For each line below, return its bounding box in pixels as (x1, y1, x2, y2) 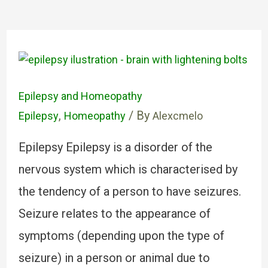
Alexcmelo (152, 109, 203, 122)
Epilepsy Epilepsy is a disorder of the (18, 140, 212, 154)
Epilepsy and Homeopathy (18, 90, 142, 102)
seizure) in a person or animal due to (18, 251, 210, 265)
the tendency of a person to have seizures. (18, 184, 241, 199)
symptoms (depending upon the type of (18, 229, 224, 243)
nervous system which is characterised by (18, 162, 237, 176)
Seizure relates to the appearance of (18, 206, 211, 221)
